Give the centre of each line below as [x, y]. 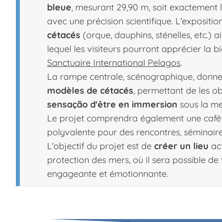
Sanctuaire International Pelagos [114, 62]
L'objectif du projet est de [101, 146]
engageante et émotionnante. [108, 173]
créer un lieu [181, 146]
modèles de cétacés [90, 90]
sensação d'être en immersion [112, 104]
